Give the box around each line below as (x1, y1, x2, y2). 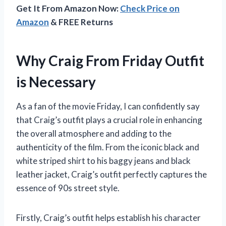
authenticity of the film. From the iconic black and (16, 142, 199, 153)
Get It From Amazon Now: (16, 3, 120, 14)
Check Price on (120, 3, 180, 14)
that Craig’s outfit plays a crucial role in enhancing (16, 115, 202, 126)
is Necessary (16, 73, 96, 91)
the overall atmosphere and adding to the (16, 128, 172, 139)
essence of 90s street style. (16, 183, 120, 194)
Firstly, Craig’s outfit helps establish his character (16, 212, 201, 223)
